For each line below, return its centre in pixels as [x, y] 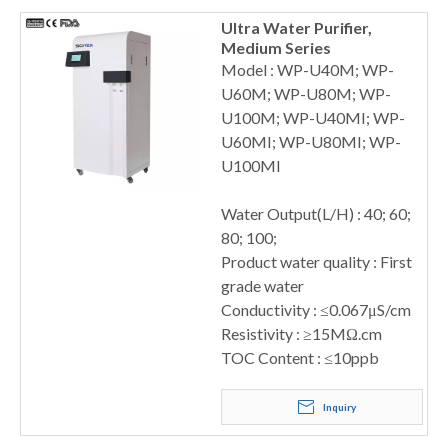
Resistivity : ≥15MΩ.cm [301, 333]
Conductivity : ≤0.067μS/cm [316, 309]
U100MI [251, 165]
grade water [262, 285]
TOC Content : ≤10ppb [300, 357]
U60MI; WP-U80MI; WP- [311, 141]
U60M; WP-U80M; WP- [306, 93]
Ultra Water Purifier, [296, 27]
